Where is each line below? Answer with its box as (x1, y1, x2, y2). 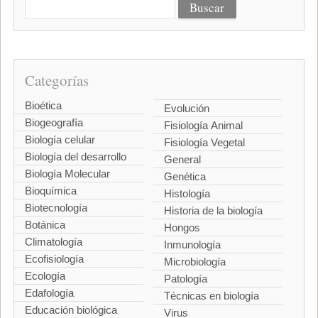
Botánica (24, 219, 65, 231)
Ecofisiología (24, 253, 84, 265)
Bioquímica (24, 185, 77, 197)
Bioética (24, 99, 62, 112)
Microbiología (164, 256, 226, 268)
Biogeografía (24, 116, 83, 129)
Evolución (164, 102, 209, 115)
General (164, 153, 201, 166)
